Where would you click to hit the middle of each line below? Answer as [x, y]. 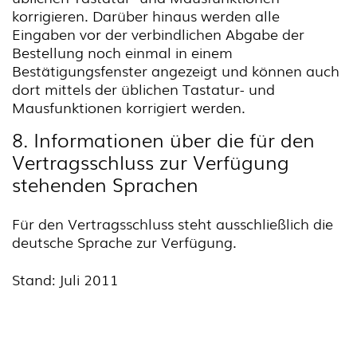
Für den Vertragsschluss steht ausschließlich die [173, 223]
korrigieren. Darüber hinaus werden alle [146, 15]
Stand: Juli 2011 [65, 279]
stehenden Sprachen [105, 184]
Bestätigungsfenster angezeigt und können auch [176, 70]
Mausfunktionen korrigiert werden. [129, 107]
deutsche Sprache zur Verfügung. [124, 241]
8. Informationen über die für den [163, 139]
